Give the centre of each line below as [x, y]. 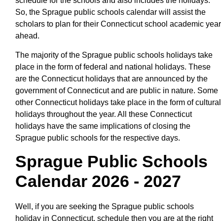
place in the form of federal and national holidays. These [113, 67]
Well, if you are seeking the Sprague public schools [105, 206]
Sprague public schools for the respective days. [98, 138]
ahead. [27, 36]
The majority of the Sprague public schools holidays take [114, 55]
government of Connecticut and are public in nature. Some [117, 90]
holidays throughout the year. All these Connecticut [104, 114]
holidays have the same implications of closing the [103, 126]
